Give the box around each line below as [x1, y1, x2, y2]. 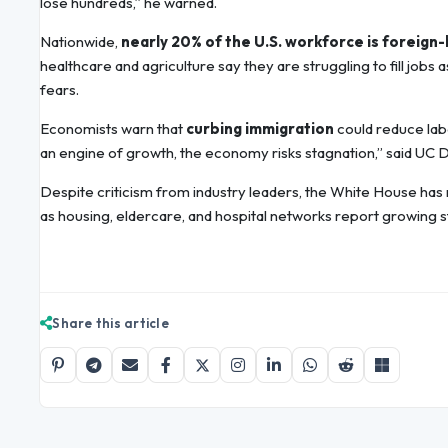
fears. [40, 80, 79, 100]
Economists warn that [40, 119, 186, 139]
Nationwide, [40, 32, 121, 52]
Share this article [52, 315, 169, 332]
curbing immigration [186, 119, 334, 139]
